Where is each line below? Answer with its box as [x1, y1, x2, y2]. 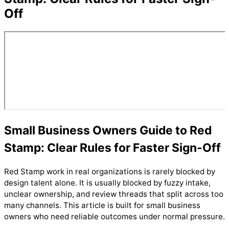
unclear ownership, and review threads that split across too [4, 189, 223, 199]
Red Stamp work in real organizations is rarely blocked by [4, 166, 215, 176]
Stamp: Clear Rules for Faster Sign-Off [4, 140, 221, 155]
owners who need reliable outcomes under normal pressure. [4, 211, 225, 221]
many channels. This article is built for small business [4, 200, 200, 210]
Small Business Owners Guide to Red [4, 123, 212, 138]
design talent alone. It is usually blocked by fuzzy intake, [4, 177, 211, 188]
